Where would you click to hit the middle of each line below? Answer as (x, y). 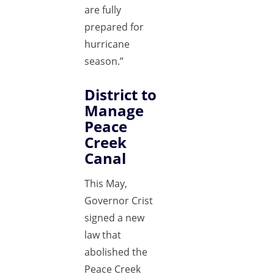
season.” (104, 61)
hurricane (107, 44)
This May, (106, 183)
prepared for (114, 27)
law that (103, 235)
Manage (114, 110)
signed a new (114, 218)
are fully (103, 10)
